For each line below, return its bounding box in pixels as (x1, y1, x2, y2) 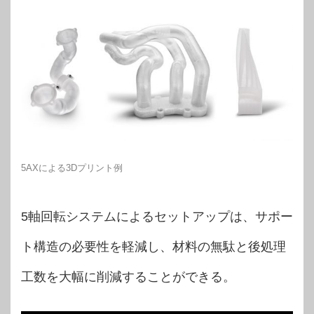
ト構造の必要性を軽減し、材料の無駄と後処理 (21, 239, 286, 254)
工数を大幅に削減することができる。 (21, 269, 235, 284)
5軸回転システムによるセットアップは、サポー (21, 209, 293, 224)
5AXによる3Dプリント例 (21, 162, 123, 173)
